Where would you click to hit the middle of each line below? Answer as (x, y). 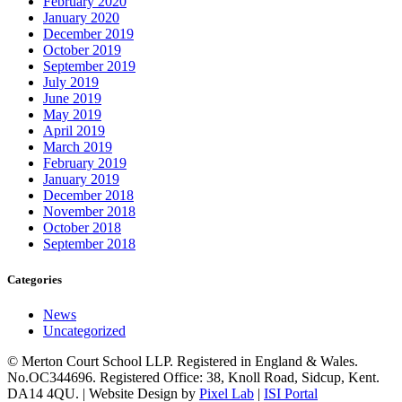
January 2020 (81, 18)
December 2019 (88, 34)
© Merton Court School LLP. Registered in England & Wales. (183, 361)
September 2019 (89, 66)
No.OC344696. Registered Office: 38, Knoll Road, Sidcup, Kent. (193, 377)
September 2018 (89, 244)
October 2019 (82, 50)
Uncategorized (84, 330)
